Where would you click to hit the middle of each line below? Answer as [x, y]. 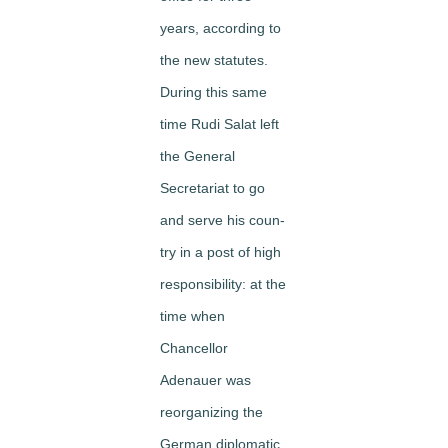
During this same [213, 91]
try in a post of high [220, 251]
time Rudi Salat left [219, 123]
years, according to [220, 27]
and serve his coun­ [222, 219]
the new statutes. [214, 59]
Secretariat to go [212, 187]
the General [197, 155]
